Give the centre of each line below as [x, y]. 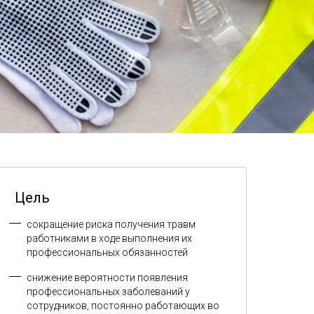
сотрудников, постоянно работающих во [123, 306]
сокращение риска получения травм [111, 225]
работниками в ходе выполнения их [109, 239]
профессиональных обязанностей [107, 253]
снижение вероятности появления [107, 278]
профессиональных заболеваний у [108, 292]
